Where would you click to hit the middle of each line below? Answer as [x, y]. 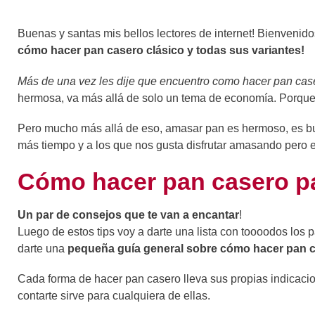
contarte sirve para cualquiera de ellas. [114, 296]
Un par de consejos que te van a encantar [128, 214]
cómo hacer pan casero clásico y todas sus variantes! [161, 51]
